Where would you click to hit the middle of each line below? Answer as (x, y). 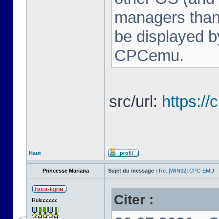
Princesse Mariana (66, 171)
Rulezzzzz (44, 200)
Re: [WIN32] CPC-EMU (186, 171)
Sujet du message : (133, 171)
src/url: (135, 101)
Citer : (134, 199)
